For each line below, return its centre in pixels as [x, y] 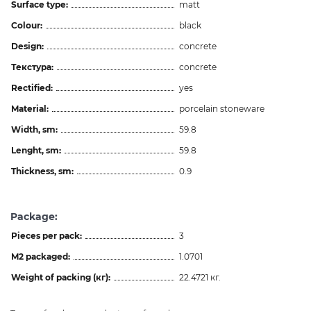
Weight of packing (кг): [61, 277]
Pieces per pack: [47, 235]
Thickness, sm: [42, 171]
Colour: [27, 25]
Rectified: [32, 87]
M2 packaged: [41, 256]
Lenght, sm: [36, 150]
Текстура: [32, 67]
